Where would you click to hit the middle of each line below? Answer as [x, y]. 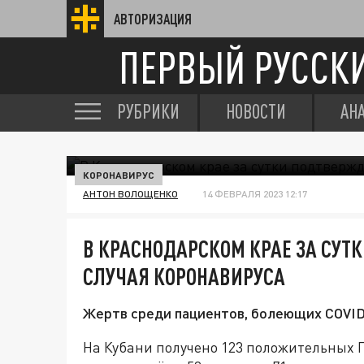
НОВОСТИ [256, 111]
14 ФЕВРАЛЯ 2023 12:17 [255, 194]
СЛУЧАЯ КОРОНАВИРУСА [184, 276]
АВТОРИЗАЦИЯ [153, 19]
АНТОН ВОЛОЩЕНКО [130, 194]
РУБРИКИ [148, 111]
